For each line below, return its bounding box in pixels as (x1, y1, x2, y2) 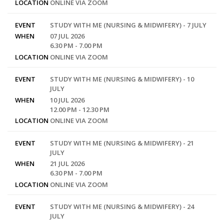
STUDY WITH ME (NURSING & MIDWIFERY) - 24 (49, 202, 194, 211)
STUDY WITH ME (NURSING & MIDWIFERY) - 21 (49, 138, 194, 147)
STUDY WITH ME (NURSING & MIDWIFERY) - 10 (49, 74, 194, 83)
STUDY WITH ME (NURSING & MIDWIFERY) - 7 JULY (49, 20, 206, 29)
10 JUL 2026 (49, 95, 84, 104)
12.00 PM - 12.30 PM (49, 104, 109, 114)
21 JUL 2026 (49, 159, 84, 168)
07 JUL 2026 (49, 31, 84, 40)
